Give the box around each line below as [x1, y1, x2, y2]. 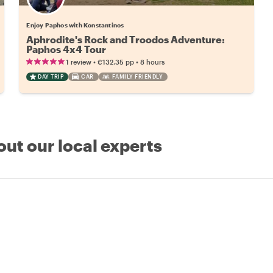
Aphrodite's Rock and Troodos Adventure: [26, 33, 225, 45]
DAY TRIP [38, 73, 64, 80]
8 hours [140, 57, 165, 66]
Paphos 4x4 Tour [26, 43, 107, 55]
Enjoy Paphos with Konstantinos [26, 21, 124, 29]
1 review [66, 57, 92, 66]
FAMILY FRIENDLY [112, 73, 163, 80]
